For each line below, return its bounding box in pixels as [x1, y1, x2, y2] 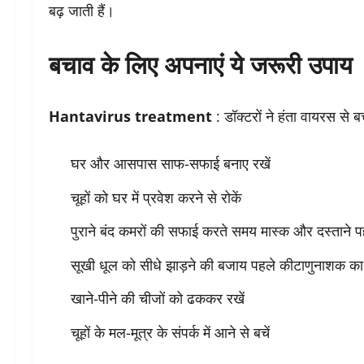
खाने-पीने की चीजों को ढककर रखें [71, 288, 245, 309]
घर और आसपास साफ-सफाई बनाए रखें [71, 154, 271, 174]
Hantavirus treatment [49, 106, 212, 127]
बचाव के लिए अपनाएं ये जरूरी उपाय [49, 45, 353, 82]
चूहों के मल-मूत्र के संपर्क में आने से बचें [71, 322, 270, 342]
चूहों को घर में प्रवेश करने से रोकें [71, 187, 241, 207]
